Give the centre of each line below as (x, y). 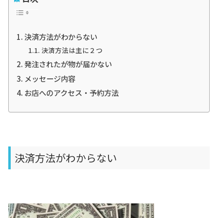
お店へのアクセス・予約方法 (72, 93)
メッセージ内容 (50, 78)
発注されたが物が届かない (68, 64)
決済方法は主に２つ (72, 50)
